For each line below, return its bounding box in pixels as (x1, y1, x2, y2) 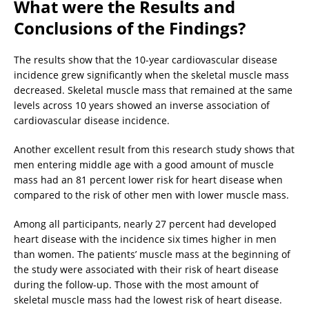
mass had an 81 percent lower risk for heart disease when (14, 172, 283, 186)
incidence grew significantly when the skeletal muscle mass (14, 68, 289, 81)
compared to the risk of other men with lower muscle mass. (14, 188, 289, 201)
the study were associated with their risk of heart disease (14, 262, 279, 276)
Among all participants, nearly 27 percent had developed (14, 217, 277, 230)
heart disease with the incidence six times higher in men (14, 232, 277, 246)
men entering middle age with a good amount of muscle (14, 157, 274, 171)
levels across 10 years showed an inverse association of (14, 98, 270, 112)
